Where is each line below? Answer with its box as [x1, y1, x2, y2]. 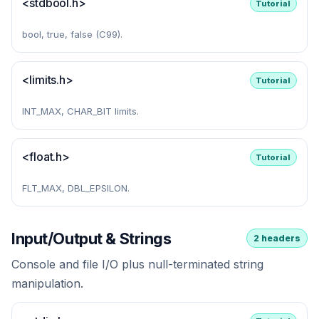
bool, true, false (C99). [22, 28, 123, 41]
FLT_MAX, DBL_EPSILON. [22, 182, 130, 194]
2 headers [253, 233, 301, 244]
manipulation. [11, 276, 83, 291]
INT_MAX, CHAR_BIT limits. [22, 105, 140, 117]
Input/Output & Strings [11, 229, 172, 248]
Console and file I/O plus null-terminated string [11, 257, 263, 272]
